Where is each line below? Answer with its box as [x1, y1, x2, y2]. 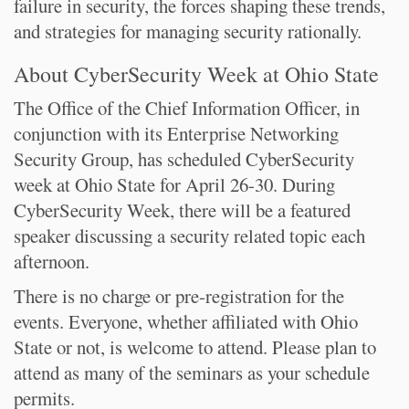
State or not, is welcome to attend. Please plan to [14, 334, 376, 360]
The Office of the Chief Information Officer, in [14, 95, 360, 121]
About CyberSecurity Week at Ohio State [14, 59, 379, 89]
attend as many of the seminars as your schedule [14, 360, 370, 385]
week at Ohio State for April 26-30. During [14, 172, 335, 197]
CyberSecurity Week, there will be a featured [14, 197, 351, 223]
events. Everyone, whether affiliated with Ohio [14, 309, 358, 334]
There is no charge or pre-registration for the [14, 283, 344, 309]
